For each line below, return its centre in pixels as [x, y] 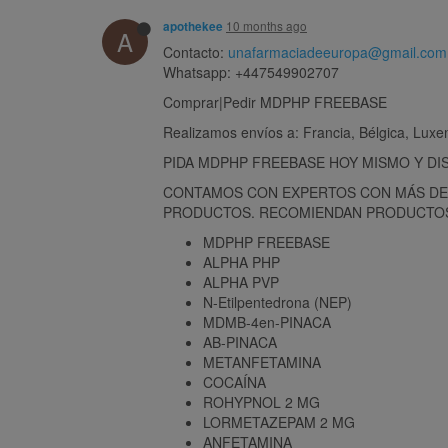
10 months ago [266, 25]
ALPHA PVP [241, 281]
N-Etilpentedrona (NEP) [277, 301]
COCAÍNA [234, 381]
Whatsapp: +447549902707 [251, 71]
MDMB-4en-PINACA [267, 321]
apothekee [193, 26]
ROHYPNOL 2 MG [261, 401]
